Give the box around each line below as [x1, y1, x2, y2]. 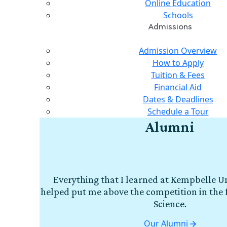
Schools [163, 9, 193, 21]
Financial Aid [154, 81, 202, 93]
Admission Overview [139, 45, 217, 56]
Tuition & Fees [151, 69, 205, 81]
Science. [153, 198, 186, 209]
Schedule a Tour [147, 105, 209, 117]
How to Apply [152, 57, 204, 68]
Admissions [147, 20, 192, 31]
